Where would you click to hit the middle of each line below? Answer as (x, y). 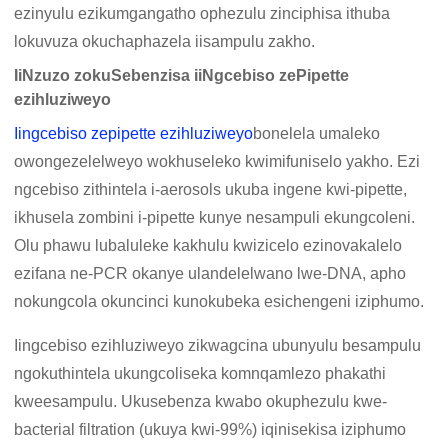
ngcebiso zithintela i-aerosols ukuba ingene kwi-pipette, (211, 190)
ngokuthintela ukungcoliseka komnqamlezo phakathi (200, 374)
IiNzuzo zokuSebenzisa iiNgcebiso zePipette (182, 76)
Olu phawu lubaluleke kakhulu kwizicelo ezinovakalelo (208, 246)
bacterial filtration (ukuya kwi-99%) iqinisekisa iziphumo (210, 430)
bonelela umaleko (317, 134)
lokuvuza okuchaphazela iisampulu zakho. (165, 42)
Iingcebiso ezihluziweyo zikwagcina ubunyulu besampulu (218, 346)
